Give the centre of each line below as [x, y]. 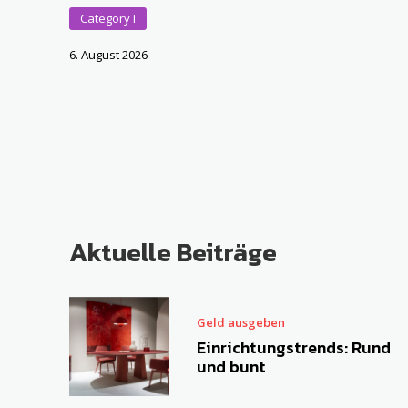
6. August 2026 [108, 55]
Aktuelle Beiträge [173, 252]
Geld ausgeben [240, 323]
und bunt [231, 367]
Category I [108, 19]
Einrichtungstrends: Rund [293, 348]
